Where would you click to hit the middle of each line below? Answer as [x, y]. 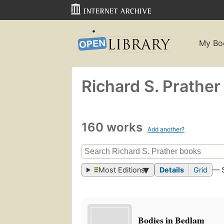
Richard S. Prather [151, 86]
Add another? [166, 129]
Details [172, 170]
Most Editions [122, 170]
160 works [113, 127]
